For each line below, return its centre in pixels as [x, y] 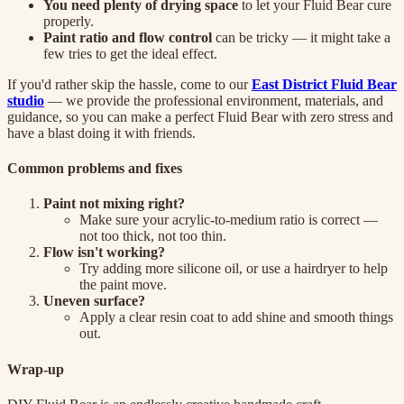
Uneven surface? [94, 301]
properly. [69, 21]
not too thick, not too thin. [153, 236]
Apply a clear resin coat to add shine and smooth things [236, 317]
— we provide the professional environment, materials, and [214, 100]
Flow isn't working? [104, 252]
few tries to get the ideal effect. [130, 53]
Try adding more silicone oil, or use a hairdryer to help [234, 269]
